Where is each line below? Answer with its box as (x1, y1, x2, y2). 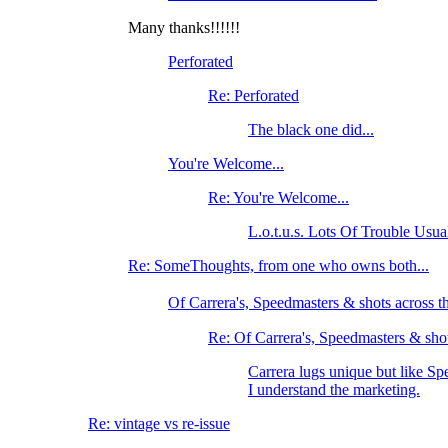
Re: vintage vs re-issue (88, 415, 230, 433)
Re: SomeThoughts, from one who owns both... (128, 257, 429, 275)
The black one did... (248, 121, 374, 139)
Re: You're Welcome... (208, 189, 349, 207)
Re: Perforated (208, 87, 299, 105)
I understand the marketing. (248, 381, 420, 399)
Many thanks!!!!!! (128, 19, 240, 37)
